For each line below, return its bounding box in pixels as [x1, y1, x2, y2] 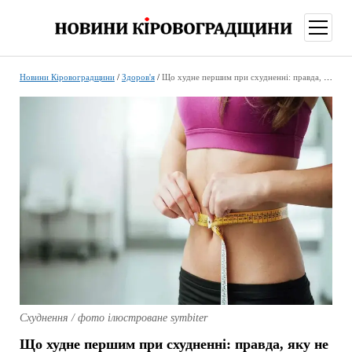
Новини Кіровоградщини [19, 72, 115, 82]
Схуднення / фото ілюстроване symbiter [19, 312, 207, 324]
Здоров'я [121, 72, 155, 82]
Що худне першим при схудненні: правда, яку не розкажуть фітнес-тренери [161, 72, 324, 82]
